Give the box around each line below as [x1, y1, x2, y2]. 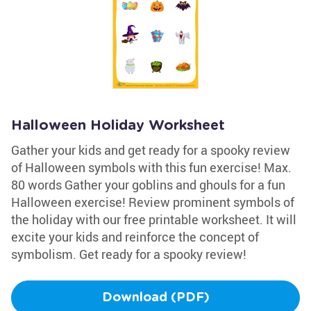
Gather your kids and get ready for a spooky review [11, 142, 290, 158]
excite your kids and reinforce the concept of [11, 228, 259, 245]
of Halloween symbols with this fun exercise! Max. [11, 159, 292, 176]
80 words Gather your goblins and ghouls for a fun [11, 176, 285, 193]
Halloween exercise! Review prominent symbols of [11, 194, 294, 210]
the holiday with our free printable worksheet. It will [11, 211, 296, 228]
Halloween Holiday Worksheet [11, 119, 225, 133]
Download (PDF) [101, 292, 210, 304]
